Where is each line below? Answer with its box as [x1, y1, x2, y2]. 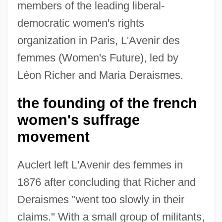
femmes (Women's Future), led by [17, 51, 178, 64]
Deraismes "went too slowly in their [17, 193, 184, 206]
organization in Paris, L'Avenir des [17, 34, 180, 47]
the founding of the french [17, 95, 197, 111]
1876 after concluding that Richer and [17, 175, 196, 188]
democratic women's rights [17, 16, 144, 29]
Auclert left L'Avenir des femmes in [17, 158, 183, 171]
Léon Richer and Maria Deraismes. [17, 68, 183, 81]
